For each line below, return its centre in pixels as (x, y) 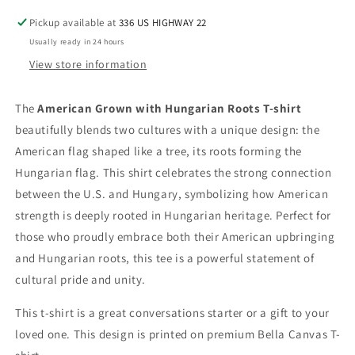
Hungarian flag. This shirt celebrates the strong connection (174, 172)
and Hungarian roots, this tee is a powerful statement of (165, 258)
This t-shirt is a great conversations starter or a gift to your (172, 313)
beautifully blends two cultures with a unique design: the (168, 130)
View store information (88, 64)
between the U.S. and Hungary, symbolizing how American (172, 194)
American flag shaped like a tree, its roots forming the (159, 151)
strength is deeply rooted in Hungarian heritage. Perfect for (174, 215)
